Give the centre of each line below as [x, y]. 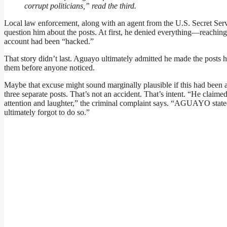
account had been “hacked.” [49, 42]
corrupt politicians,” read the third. [80, 6]
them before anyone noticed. [49, 68]
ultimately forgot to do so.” [47, 112]
